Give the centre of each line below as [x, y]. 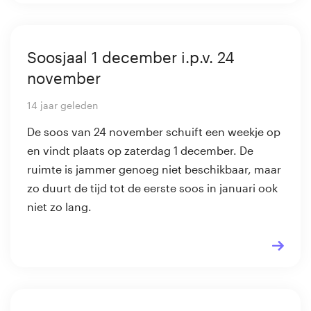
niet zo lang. [59, 207]
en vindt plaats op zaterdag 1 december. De [140, 151]
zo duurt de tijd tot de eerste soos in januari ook [152, 188]
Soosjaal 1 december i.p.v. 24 [131, 58]
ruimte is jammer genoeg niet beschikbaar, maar [154, 169]
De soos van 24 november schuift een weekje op [154, 132]
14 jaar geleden [62, 106]
